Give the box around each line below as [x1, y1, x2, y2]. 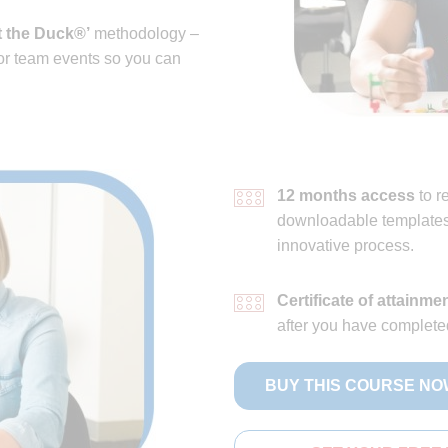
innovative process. [276, 236, 414, 254]
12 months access [276, 186, 415, 204]
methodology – [89, 24, 199, 42]
